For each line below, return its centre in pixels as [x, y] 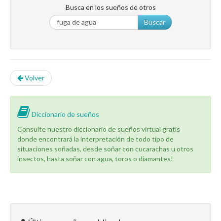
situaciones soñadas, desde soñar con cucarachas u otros [105, 149]
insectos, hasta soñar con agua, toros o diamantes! [95, 159]
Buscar [155, 22]
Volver [34, 78]
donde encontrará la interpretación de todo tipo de [95, 139]
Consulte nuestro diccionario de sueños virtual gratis [99, 129]
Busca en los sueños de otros [110, 7]
